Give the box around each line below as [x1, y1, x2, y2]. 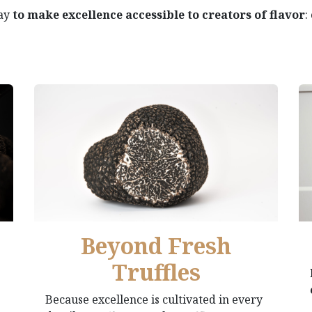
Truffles [111, 256, 201, 287]
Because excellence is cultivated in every [45, 291, 263, 307]
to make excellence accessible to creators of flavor [13, 7, 305, 22]
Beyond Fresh [81, 230, 231, 260]
